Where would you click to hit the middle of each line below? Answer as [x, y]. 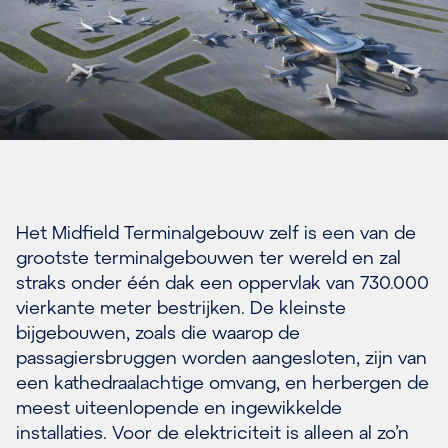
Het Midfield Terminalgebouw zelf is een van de [216, 232]
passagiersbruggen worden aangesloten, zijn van [221, 357]
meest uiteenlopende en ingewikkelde [179, 407]
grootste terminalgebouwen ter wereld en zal [208, 257]
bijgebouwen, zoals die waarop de [158, 332]
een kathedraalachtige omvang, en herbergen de [222, 382]
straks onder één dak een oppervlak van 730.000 [222, 282]
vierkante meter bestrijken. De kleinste [181, 307]
